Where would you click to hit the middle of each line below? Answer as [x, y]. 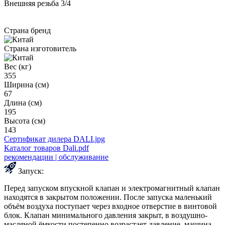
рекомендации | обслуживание [56, 157]
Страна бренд [27, 31]
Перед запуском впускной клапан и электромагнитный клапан [112, 188]
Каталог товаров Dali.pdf [46, 148]
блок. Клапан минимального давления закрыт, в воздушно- [106, 215]
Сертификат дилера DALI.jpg [54, 139]
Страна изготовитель [40, 49]
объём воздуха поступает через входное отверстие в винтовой [110, 206]
